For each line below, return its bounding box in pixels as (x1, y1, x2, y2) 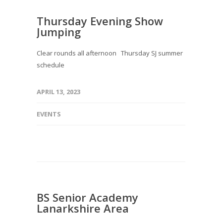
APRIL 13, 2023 (37, 87, 80, 96)
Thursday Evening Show (37, 13, 163, 28)
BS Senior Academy (37, 190, 138, 205)
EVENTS (37, 110, 61, 118)
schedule (37, 60, 64, 69)
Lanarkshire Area (37, 201, 129, 216)
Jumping (37, 24, 81, 39)
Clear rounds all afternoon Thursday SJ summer (37, 49, 183, 57)
